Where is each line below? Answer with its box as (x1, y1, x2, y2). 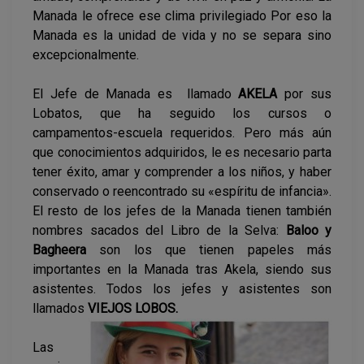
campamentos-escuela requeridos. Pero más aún (32, 125, 331, 141)
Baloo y (285, 223, 331, 239)
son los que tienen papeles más (86, 242, 331, 258)
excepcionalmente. (32, 47, 139, 63)
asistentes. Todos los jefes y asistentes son (32, 281, 331, 297)
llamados (32, 301, 88, 317)
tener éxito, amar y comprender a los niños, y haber (32, 164, 331, 180)
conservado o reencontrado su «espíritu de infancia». (32, 184, 331, 200)
